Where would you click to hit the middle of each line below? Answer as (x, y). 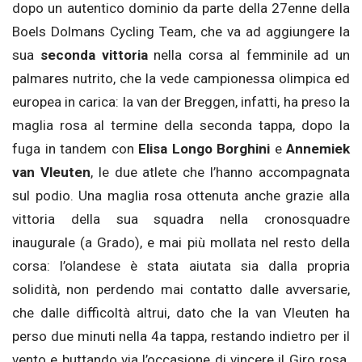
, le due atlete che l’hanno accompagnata (220, 173)
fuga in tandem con (75, 149)
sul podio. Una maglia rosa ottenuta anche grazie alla (181, 196)
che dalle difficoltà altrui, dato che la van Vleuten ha (181, 313)
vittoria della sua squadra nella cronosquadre (181, 219)
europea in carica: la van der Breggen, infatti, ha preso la (181, 102)
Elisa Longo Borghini (204, 149)
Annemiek (318, 149)
